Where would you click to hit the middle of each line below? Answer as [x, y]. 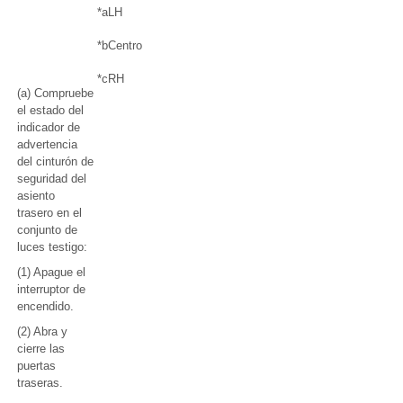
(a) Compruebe [55, 93]
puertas [36, 366]
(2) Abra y [42, 331]
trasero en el [49, 213]
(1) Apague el [51, 272]
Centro [125, 45]
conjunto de [47, 230]
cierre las [41, 349]
